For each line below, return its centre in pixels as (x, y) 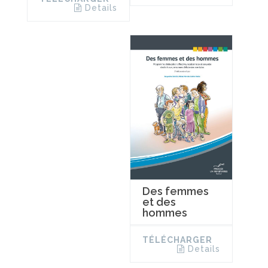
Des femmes (175, 191)
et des (159, 202)
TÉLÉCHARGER (177, 240)
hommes (165, 212)
